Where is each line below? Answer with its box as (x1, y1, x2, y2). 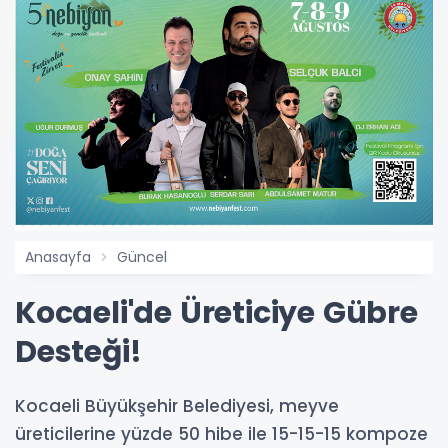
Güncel (117, 246, 167, 267)
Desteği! (15, 330, 142, 373)
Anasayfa (25, 246, 91, 267)
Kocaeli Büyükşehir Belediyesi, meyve (15, 393, 339, 418)
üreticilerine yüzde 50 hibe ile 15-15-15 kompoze (15, 421, 428, 446)
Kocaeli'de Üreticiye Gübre (15, 291, 418, 334)
